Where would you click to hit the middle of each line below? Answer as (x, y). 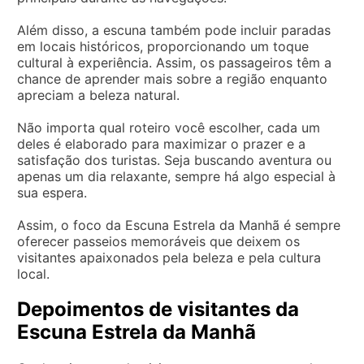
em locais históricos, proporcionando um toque (163, 46)
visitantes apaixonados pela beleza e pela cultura (169, 257)
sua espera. (52, 192)
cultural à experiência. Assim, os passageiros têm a (174, 62)
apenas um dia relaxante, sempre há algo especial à (176, 176)
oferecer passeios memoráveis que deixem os (158, 241)
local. (33, 273)
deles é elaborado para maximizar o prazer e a (161, 143)
